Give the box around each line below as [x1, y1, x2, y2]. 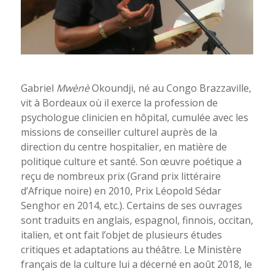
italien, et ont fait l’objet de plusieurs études [20, 228, 222, 242]
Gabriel [20, 81, 56, 95]
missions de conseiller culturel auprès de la [20, 125, 217, 139]
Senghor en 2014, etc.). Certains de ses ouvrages [20, 199, 242, 213]
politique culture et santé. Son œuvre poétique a [20, 155, 242, 169]
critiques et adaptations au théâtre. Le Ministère [20, 243, 242, 257]
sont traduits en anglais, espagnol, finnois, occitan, [20, 213, 253, 228]
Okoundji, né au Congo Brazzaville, [89, 81, 251, 95]
